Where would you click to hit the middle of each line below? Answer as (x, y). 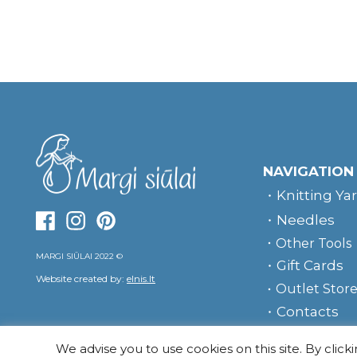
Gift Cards (310, 265)
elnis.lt (141, 279)
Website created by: (80, 279)
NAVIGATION (308, 171)
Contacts (307, 311)
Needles (305, 220)
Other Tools (313, 243)
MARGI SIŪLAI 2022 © (79, 256)
